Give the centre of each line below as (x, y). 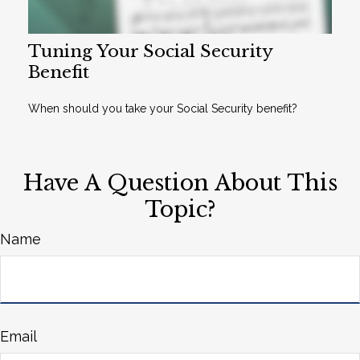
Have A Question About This (180, 182)
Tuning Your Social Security (150, 52)
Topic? (180, 209)
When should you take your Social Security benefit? (163, 108)
